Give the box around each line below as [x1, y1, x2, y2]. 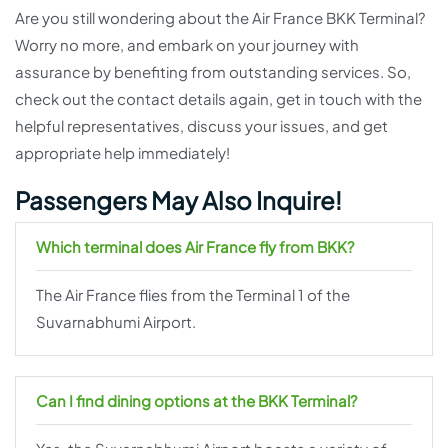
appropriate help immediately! [15, 143, 230, 163]
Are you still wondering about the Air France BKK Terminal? [15, 8, 425, 28]
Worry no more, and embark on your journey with [15, 35, 359, 55]
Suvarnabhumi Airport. [36, 312, 196, 332]
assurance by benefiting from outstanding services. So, [15, 62, 411, 82]
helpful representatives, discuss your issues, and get [15, 116, 388, 136]
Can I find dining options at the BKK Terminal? [36, 391, 357, 411]
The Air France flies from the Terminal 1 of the [36, 285, 350, 305]
